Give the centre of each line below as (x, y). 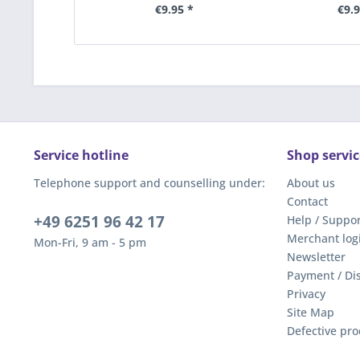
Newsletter (316, 257)
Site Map (311, 312)
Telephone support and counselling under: (149, 183)
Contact (307, 201)
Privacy (306, 294)
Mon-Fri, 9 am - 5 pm (90, 242)
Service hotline (81, 155)
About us (311, 183)
